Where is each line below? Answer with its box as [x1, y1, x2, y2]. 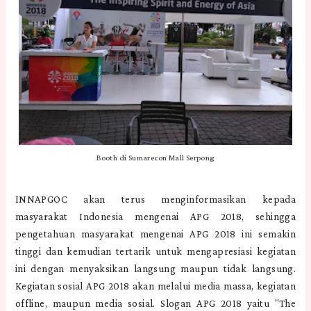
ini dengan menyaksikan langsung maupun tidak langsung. [15, 262, 296, 274]
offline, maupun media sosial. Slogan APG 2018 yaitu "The [15, 297, 296, 309]
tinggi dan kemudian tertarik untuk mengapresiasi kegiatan [15, 245, 296, 257]
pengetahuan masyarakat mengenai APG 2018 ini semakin [15, 228, 296, 239]
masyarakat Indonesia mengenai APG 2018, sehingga [15, 210, 296, 222]
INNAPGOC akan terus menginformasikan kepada [15, 193, 296, 205]
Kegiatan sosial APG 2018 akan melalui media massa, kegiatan [15, 280, 296, 292]
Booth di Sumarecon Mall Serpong [96, 153, 215, 163]
